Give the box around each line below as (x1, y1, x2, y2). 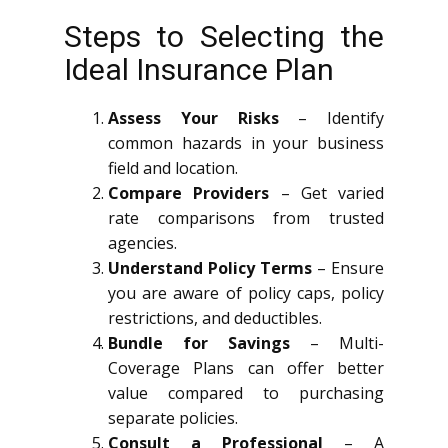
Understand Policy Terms (108, 256, 312, 279)
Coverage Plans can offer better (108, 356, 384, 379)
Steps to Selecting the (64, 18, 384, 54)
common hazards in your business (108, 131, 384, 154)
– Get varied (269, 181, 384, 204)
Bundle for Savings (108, 331, 290, 354)
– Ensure (312, 256, 384, 279)
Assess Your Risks (108, 106, 279, 129)
